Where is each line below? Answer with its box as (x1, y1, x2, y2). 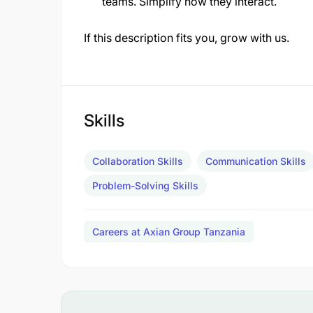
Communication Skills (205, 155, 306, 167)
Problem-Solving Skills (92, 180, 198, 191)
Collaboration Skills (92, 155, 183, 167)
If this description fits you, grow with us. (84, 31, 289, 45)
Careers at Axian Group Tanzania (92, 226, 245, 238)
